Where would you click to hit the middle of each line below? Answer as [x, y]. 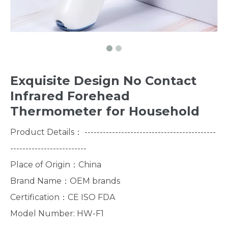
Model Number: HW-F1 [58, 213]
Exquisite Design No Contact [103, 80]
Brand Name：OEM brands [66, 181]
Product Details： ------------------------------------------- [113, 132]
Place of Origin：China [57, 164]
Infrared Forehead [70, 96]
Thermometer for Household [105, 111]
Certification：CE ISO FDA [64, 197]
